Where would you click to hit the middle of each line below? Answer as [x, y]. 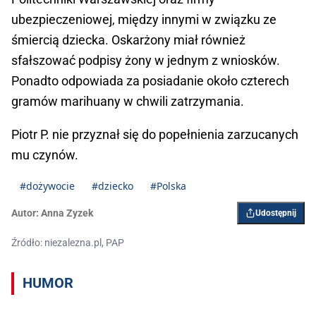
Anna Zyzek [67, 213]
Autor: [25, 213]
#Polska [168, 186]
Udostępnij [276, 213]
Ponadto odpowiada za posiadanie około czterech [150, 81]
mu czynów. [45, 155]
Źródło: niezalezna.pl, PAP [68, 243]
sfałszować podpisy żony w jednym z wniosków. [146, 61]
